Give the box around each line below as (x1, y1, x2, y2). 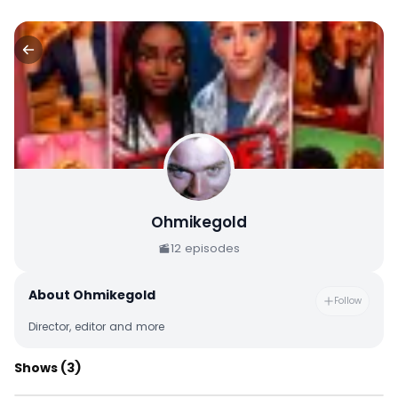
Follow (334, 294, 362, 308)
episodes (185, 240, 240, 258)
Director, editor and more (28, 319, 164, 335)
